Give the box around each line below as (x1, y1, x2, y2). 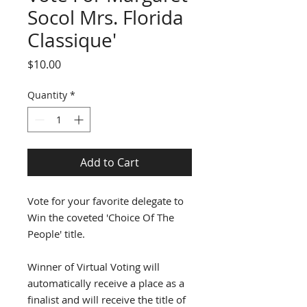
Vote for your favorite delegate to (27, 194, 184, 208)
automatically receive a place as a (27, 276, 184, 291)
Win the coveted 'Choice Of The (27, 210, 174, 225)
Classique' (27, 27, 116, 53)
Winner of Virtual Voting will (27, 260, 160, 274)
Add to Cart (80, 155, 139, 171)
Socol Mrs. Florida (27, 5, 184, 31)
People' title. (27, 227, 85, 241)
